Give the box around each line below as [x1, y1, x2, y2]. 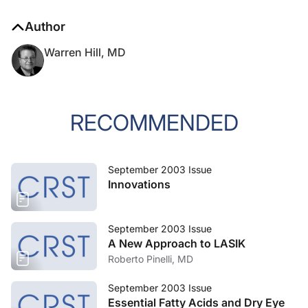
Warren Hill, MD [44, 45, 126, 59]
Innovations [108, 177, 170, 191]
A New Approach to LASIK [108, 236, 245, 250]
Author [25, 19, 65, 34]
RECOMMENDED [69, 109, 239, 136]
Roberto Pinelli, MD [108, 253, 193, 265]
